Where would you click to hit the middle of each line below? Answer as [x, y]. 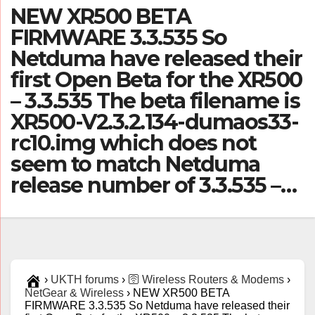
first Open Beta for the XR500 [156, 79]
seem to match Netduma [135, 164]
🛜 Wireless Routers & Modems [206, 279]
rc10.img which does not [134, 143]
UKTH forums [85, 279]
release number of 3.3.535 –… [153, 185]
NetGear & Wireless [74, 292]
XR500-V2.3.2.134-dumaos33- [154, 122]
